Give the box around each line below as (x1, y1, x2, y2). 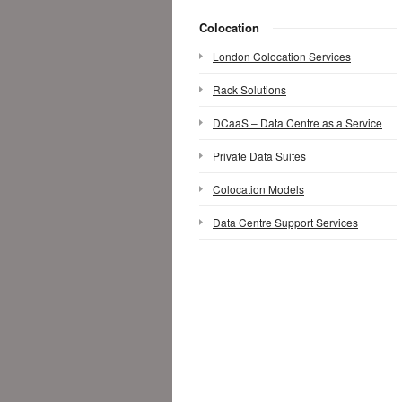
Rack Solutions (213, 82, 286, 97)
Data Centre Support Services (213, 214, 358, 230)
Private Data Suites (213, 148, 306, 163)
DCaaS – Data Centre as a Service (213, 115, 382, 130)
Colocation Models (213, 181, 304, 197)
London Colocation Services (213, 48, 351, 64)
